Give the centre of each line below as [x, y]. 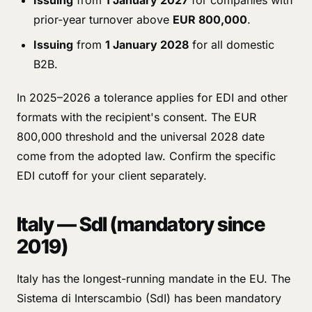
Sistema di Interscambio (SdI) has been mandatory [149, 298]
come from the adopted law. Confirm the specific [146, 156]
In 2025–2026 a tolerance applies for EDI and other [152, 97]
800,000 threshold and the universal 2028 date [141, 136]
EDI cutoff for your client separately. [112, 175]
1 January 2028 [147, 45]
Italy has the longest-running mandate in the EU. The [154, 279]
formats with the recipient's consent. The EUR [136, 117]
